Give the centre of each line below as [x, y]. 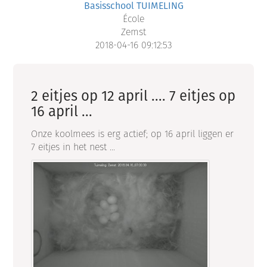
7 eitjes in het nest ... [75, 147]
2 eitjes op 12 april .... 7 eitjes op [133, 96]
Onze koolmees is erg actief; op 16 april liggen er [133, 134]
